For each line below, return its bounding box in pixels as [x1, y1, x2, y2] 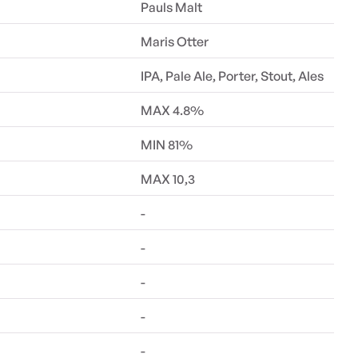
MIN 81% [141, 137, 193, 153]
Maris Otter [141, 34, 209, 50]
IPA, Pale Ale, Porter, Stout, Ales [141, 68, 324, 84]
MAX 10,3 [141, 171, 196, 187]
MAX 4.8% [141, 102, 205, 118]
